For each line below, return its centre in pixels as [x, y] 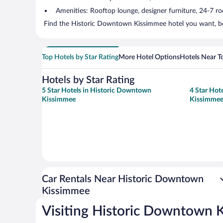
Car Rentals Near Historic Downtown [123, 179]
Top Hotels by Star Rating [80, 57]
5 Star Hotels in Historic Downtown [97, 91]
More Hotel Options [149, 57]
